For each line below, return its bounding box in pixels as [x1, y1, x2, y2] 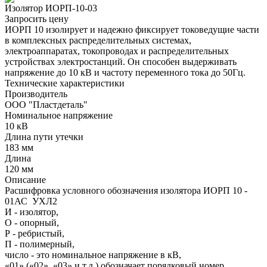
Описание [5, 175, 46, 185]
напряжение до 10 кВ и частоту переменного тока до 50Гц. [5, 67, 246, 77]
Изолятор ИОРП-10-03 [5, 3, 97, 13]
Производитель [5, 89, 67, 99]
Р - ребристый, [5, 228, 64, 238]
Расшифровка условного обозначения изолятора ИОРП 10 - [5, 185, 247, 195]
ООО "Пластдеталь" [5, 100, 88, 110]
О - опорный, [5, 218, 59, 228]
